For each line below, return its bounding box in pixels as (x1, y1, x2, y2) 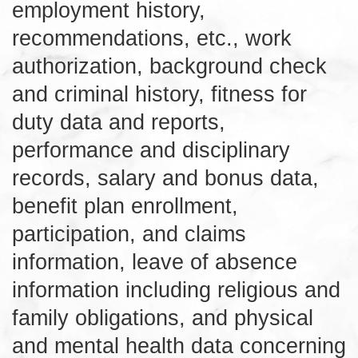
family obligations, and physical (12, 304, 313, 330)
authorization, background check (12, 53, 327, 78)
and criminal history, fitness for (12, 81, 307, 106)
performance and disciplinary (12, 137, 290, 162)
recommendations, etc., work (12, 25, 292, 50)
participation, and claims (12, 221, 246, 246)
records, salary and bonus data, (12, 165, 319, 190)
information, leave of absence (12, 249, 297, 274)
